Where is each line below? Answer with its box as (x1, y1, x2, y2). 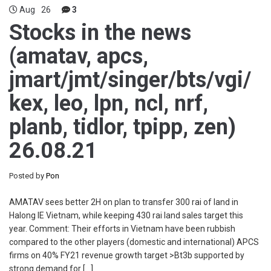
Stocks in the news (9, 20, 191, 45)
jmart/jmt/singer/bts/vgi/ (9, 67, 251, 93)
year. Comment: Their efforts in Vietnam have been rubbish (9, 224, 235, 233)
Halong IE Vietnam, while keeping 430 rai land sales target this (9, 211, 243, 220)
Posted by (9, 171, 46, 180)
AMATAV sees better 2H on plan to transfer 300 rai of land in (9, 197, 238, 207)
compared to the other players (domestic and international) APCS (9, 237, 259, 247)
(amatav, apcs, (9, 44, 148, 69)
